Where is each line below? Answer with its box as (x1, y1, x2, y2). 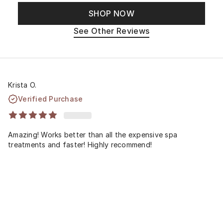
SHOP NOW (89, 8, 134, 18)
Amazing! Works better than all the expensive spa (8, 130, 177, 139)
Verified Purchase (18, 94, 83, 103)
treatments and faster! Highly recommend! (8, 140, 152, 149)
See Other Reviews (73, 26, 150, 36)
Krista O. (8, 80, 37, 89)
